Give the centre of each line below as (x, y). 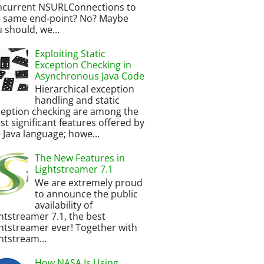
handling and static (77, 100)
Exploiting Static (70, 53)
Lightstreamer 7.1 (74, 169)
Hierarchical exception (85, 89)
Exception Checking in (83, 65)
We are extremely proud (89, 182)
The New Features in (80, 158)
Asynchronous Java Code (90, 76)
